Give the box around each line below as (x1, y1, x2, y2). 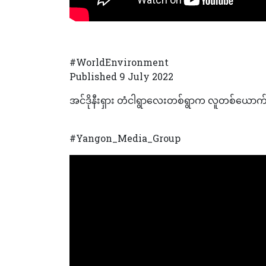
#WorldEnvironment (69, 55, 169, 68)
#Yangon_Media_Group (69, 131, 180, 144)
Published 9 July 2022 (69, 69, 173, 83)
